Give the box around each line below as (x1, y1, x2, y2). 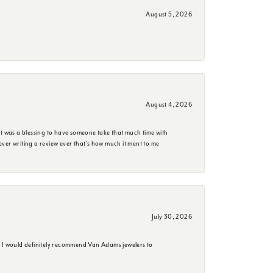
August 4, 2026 (146, 100, 192, 108)
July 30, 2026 (151, 212, 192, 221)
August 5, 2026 (146, 10, 192, 18)
